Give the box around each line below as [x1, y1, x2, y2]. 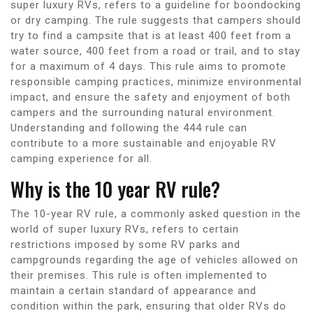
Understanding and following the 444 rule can [10, 121, 247, 134]
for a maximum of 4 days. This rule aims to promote [10, 59, 286, 73]
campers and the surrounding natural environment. [10, 105, 275, 119]
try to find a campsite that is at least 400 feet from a [10, 29, 291, 42]
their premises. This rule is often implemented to [10, 268, 268, 282]
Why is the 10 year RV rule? [10, 174, 220, 203]
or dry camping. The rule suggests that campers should [10, 13, 301, 27]
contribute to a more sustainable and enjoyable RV [10, 136, 277, 150]
